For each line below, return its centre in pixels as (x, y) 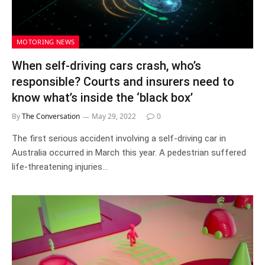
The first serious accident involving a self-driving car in (119, 138)
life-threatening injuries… (60, 167)
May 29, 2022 (114, 116)
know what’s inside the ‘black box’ (102, 98)
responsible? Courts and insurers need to (123, 82)
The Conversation (51, 116)
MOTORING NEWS (46, 42)
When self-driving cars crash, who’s (106, 66)
